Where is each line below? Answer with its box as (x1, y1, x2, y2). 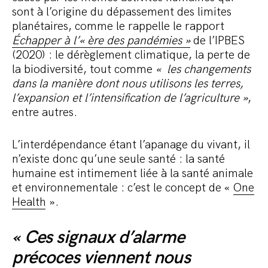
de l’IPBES (190, 33, 245, 48)
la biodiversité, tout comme (12, 62, 156, 77)
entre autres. (12, 105, 77, 120)
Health (12, 194, 45, 209)
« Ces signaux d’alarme (12, 226, 185, 248)
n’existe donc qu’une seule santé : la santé (12, 151, 225, 166)
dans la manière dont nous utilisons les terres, (12, 76, 243, 91)
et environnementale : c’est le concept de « (12, 180, 233, 195)
